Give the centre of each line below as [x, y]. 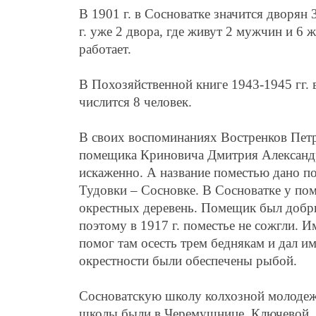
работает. [105, 49]
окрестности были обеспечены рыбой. [188, 260]
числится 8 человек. [135, 102]
